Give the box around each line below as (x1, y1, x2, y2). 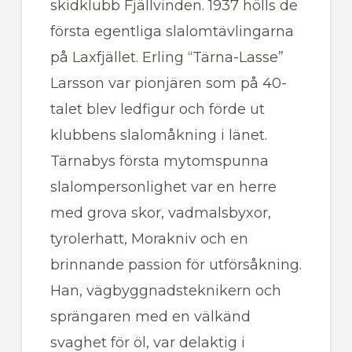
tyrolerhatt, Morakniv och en (49, 230, 248, 248)
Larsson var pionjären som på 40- (49, 75, 287, 93)
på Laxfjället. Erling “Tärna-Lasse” (49, 49, 284, 67)
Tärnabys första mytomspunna (49, 152, 269, 170)
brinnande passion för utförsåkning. (49, 256, 302, 274)
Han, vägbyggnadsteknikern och (49, 282, 281, 300)
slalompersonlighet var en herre (49, 178, 277, 196)
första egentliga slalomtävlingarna (49, 23, 294, 41)
